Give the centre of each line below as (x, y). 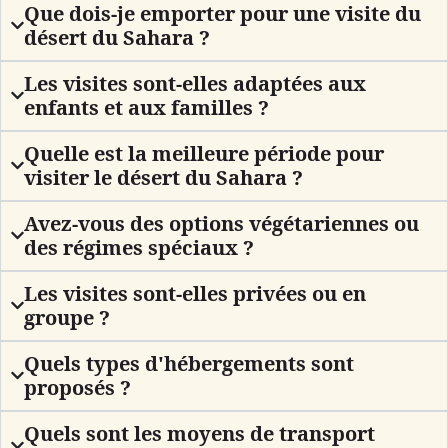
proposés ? (78, 387)
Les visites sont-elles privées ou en (195, 293)
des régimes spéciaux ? (139, 247)
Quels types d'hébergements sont (189, 363)
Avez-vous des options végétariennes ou (222, 223)
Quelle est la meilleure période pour (204, 153)
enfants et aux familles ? (147, 107)
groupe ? (67, 317)
